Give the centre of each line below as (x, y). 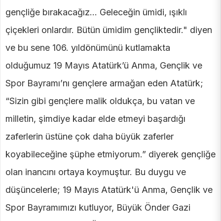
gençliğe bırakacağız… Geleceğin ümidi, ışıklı (96, 12)
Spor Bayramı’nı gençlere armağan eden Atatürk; (104, 83)
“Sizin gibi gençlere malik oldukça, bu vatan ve (100, 101)
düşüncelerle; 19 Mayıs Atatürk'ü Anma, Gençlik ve (109, 190)
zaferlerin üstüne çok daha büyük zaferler (90, 137)
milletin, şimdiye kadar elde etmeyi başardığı (95, 119)
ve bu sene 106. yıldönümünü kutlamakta (88, 48)
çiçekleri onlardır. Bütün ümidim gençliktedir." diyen (109, 30)
